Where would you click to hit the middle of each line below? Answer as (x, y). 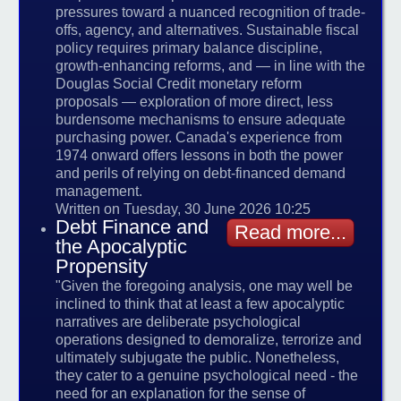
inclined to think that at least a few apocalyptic (200, 304)
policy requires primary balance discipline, (189, 48)
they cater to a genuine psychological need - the (207, 376)
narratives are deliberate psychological (179, 322)
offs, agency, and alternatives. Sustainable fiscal (208, 30)
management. (99, 192)
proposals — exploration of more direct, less (195, 102)
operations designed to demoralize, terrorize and (209, 340)
